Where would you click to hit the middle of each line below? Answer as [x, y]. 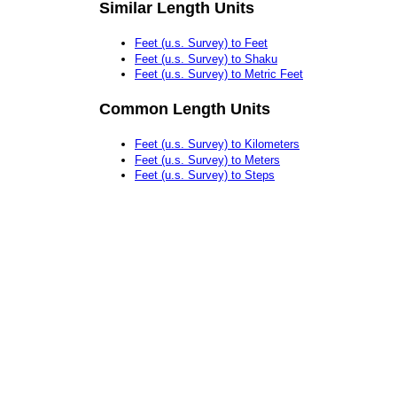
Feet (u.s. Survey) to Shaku [206, 58]
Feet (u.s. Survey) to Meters [207, 160]
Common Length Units [185, 109]
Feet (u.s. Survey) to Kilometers [217, 144]
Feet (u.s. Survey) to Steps [205, 175]
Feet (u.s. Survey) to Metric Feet [219, 74]
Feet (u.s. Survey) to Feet [201, 43]
